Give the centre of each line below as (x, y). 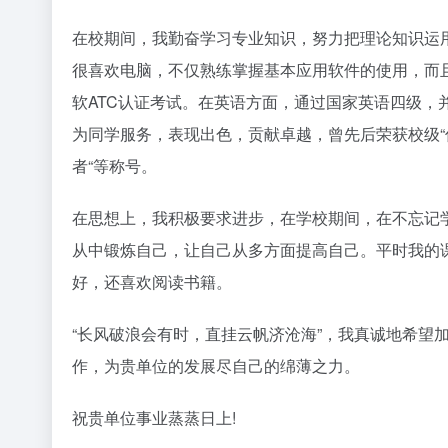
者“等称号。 (114, 166)
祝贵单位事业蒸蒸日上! (154, 418)
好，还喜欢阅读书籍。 (152, 282)
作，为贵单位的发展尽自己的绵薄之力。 (216, 366)
